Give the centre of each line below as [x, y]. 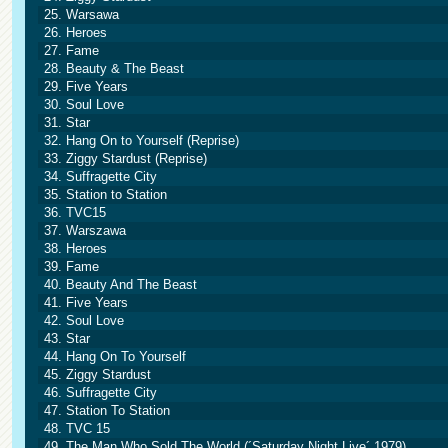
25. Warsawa [81, 14]
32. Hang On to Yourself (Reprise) [141, 140]
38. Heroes [75, 248]
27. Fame [71, 50]
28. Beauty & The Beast [114, 68]
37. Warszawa [85, 230]
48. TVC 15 [77, 428]
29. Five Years [86, 86]
